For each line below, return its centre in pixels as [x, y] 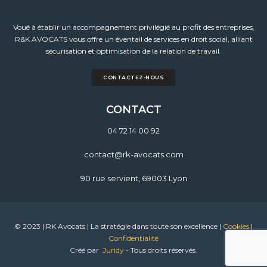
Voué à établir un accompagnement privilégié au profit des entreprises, [133, 27]
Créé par [85, 250]
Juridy [113, 250]
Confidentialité [133, 238]
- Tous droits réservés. [161, 250]
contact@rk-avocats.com [133, 155]
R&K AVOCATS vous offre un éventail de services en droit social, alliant [133, 39]
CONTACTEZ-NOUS [133, 77]
